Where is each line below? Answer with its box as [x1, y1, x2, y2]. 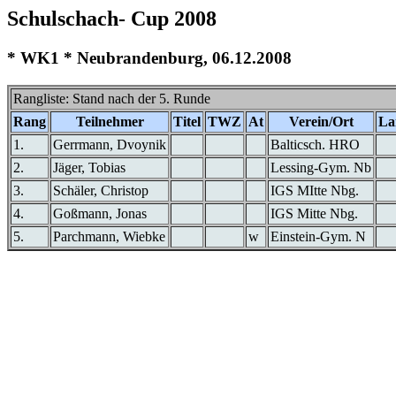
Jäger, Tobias [53, 159, 126, 175]
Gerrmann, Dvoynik [53, 136, 166, 152]
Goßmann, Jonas [53, 205, 147, 221]
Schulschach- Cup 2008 [7, 7, 217, 30]
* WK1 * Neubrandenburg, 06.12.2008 [7, 48, 292, 67]
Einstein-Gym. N [270, 228, 366, 244]
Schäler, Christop [53, 182, 148, 198]
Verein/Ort [288, 113, 354, 129]
